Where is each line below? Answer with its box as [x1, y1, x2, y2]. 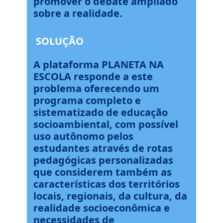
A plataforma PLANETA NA [33, 58, 164, 71]
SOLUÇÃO [36, 34, 84, 48]
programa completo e [33, 94, 141, 107]
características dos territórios [33, 177, 180, 191]
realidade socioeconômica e [33, 201, 170, 215]
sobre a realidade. [33, 6, 122, 20]
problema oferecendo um [33, 82, 159, 95]
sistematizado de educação [33, 106, 168, 119]
